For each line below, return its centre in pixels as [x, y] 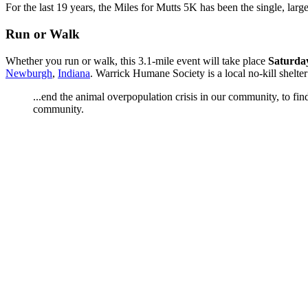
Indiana [74, 73]
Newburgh [29, 73]
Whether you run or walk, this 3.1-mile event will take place [137, 60]
